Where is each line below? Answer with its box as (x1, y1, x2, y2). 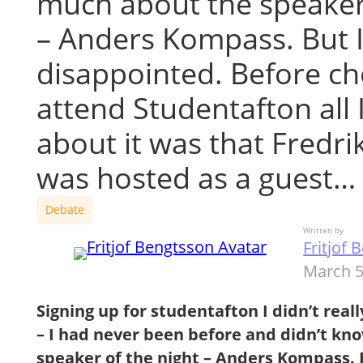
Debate (45, 202, 84, 217)
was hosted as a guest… (36, 158, 357, 198)
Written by (303, 224, 344, 236)
